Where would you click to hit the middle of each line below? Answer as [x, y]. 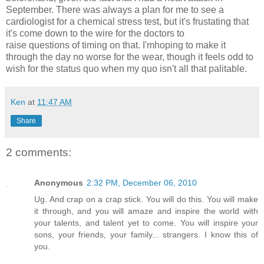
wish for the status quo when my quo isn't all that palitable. [126, 68]
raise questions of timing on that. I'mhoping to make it [116, 45]
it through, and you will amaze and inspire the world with [146, 211]
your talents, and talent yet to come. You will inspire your [146, 223]
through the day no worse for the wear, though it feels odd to [130, 57]
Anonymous [59, 183]
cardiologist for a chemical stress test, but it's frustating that [127, 21]
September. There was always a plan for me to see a [115, 9]
